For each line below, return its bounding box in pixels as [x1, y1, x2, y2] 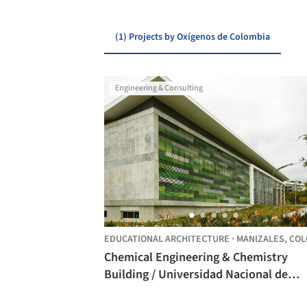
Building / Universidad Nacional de [104, 266, 288, 283]
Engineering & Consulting [115, 82, 203, 94]
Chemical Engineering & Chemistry [104, 249, 288, 266]
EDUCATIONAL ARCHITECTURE [104, 232, 230, 246]
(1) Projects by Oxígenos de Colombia [115, 30, 270, 44]
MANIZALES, [236, 232, 289, 246]
